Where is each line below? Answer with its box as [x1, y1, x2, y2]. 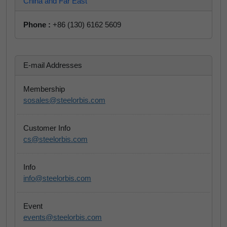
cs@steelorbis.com [23, 135, 88, 143]
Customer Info [23, 124, 70, 132]
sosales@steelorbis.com [23, 96, 105, 104]
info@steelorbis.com [23, 174, 91, 182]
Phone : [23, 20, 51, 29]
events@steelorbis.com [23, 213, 102, 221]
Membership [23, 85, 65, 93]
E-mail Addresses [23, 61, 82, 69]
